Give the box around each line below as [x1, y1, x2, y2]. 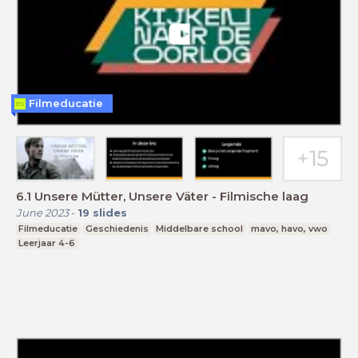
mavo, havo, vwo [251, 222, 328, 234]
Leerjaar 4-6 [18, 237, 76, 249]
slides [93, 205, 127, 219]
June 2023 [16, 205, 69, 219]
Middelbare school [156, 222, 244, 234]
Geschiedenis [85, 222, 149, 234]
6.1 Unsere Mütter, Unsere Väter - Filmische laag [16, 188, 308, 204]
